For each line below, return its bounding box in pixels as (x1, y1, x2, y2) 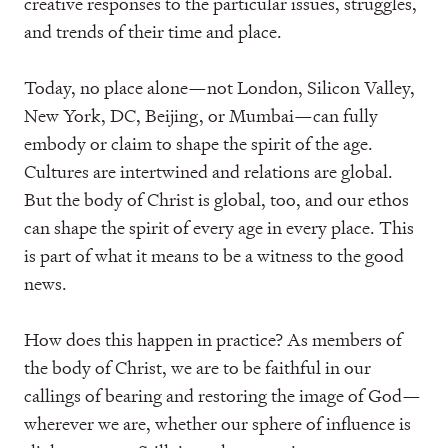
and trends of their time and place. (24, 20, 282, 43)
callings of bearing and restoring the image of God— (24, 384, 421, 407)
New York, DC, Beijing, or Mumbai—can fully (24, 104, 378, 127)
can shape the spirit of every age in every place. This (24, 216, 414, 239)
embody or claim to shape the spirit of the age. (24, 132, 373, 155)
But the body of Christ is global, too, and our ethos (24, 188, 409, 211)
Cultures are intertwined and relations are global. (24, 160, 393, 183)
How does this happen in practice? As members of (24, 328, 402, 351)
